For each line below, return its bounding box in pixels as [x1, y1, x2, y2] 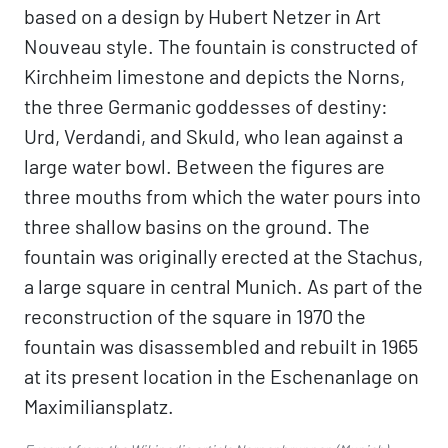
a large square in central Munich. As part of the [24, 274, 423, 298]
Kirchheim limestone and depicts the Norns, [24, 64, 405, 88]
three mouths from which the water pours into [24, 184, 421, 208]
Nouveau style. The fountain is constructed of [24, 34, 418, 58]
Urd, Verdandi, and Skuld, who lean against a [24, 124, 403, 148]
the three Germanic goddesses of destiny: [24, 94, 388, 118]
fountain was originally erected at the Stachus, [24, 244, 423, 268]
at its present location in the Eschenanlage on [24, 364, 419, 388]
